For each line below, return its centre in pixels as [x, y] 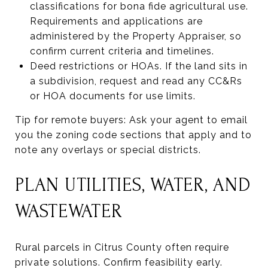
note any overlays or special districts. [108, 150]
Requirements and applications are [116, 21]
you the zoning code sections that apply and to [133, 135]
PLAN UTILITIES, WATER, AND [133, 185]
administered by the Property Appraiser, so [135, 36]
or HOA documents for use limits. [112, 96]
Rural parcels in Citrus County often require [122, 247]
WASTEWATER [69, 211]
